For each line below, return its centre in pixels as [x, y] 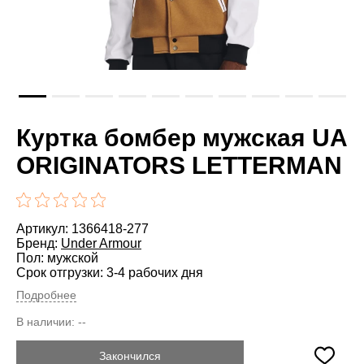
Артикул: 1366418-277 [82, 228]
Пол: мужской [57, 258]
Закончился [130, 355]
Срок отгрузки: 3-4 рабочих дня [110, 272]
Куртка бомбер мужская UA [182, 137]
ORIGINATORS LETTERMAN [179, 165]
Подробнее [46, 295]
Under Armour [101, 243]
